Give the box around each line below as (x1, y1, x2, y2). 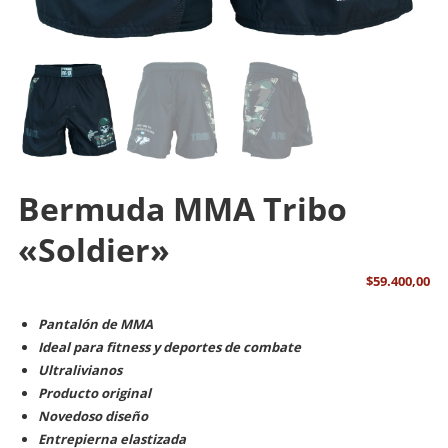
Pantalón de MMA (37, 314, 153, 333)
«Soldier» (17, 227, 170, 271)
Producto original (37, 383, 151, 402)
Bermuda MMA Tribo (17, 186, 347, 230)
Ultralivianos (37, 360, 122, 379)
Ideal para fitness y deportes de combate (37, 337, 301, 356)
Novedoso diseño (37, 406, 148, 425)
